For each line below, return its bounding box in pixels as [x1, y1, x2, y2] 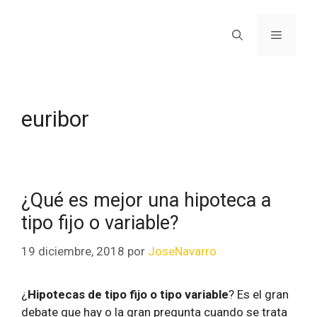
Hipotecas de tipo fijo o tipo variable [28, 287, 229, 301]
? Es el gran [229, 287, 289, 301]
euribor [21, 106, 89, 132]
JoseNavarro [148, 243, 217, 258]
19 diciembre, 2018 [21, 243, 125, 258]
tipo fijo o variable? [21, 212, 179, 234]
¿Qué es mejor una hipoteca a [21, 189, 271, 212]
